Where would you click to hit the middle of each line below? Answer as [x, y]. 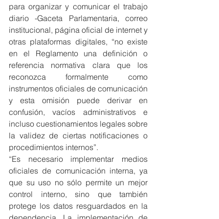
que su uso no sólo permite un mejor [78, 183]
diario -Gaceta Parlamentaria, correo [78, 18]
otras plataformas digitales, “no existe [78, 42]
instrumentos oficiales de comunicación [78, 89]
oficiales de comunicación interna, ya [78, 171]
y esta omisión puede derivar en [78, 100]
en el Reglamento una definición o [78, 54]
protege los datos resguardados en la [78, 206]
